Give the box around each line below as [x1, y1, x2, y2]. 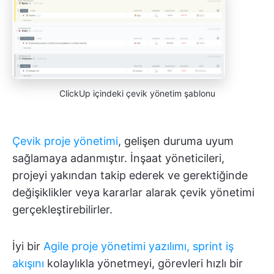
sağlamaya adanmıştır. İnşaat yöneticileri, [12, 151, 224, 165]
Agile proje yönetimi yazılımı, [43, 239, 190, 253]
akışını [12, 256, 44, 270]
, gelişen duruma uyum [118, 134, 234, 147]
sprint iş [193, 239, 234, 253]
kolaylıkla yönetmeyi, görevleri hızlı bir [44, 256, 243, 270]
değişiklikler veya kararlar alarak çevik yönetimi [12, 185, 254, 199]
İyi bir [12, 239, 43, 253]
